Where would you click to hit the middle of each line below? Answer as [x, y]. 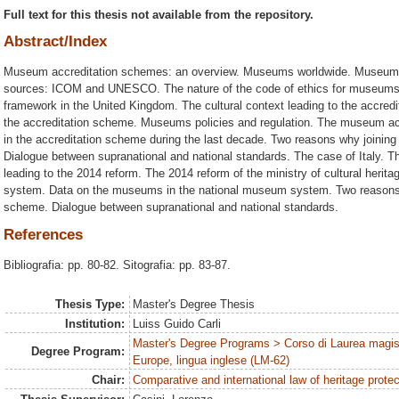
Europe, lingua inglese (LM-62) [212, 361]
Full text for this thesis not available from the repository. [159, 14]
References [43, 234]
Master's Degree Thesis [194, 305]
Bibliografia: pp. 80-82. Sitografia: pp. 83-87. [117, 265]
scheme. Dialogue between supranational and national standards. [171, 208]
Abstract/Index [55, 42]
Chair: [108, 380]
